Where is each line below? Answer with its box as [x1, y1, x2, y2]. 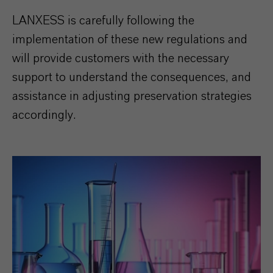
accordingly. [12, 109, 76, 121]
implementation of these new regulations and [12, 34, 247, 46]
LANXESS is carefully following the [12, 15, 194, 27]
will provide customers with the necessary [12, 52, 229, 65]
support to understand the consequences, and [12, 71, 251, 83]
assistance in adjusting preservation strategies [12, 90, 252, 102]
